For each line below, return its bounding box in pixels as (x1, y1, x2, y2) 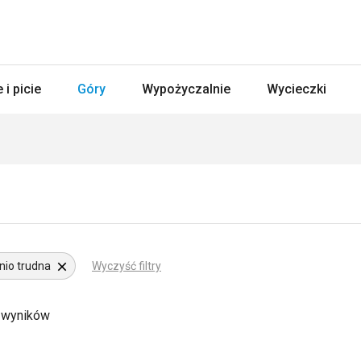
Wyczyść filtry (92, 259, 161, 272)
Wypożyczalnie (142, 81, 230, 97)
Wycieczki (267, 81, 326, 97)
